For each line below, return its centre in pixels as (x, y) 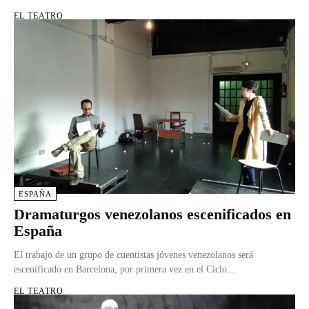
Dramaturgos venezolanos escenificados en (152, 214)
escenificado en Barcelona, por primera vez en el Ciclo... (124, 269)
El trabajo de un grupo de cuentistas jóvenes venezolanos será (133, 255)
